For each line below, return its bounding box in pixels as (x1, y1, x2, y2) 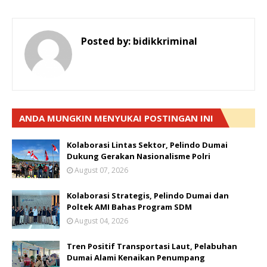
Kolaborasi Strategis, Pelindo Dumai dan (67, 190, 229, 201)
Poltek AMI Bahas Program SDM (67, 201, 192, 212)
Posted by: (81, 35, 131, 48)
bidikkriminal (131, 35, 197, 48)
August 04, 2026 (74, 216, 128, 226)
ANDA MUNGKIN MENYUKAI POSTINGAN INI (19, 112, 213, 124)
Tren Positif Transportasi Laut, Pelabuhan (67, 241, 237, 252)
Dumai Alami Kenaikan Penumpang (67, 252, 205, 263)
